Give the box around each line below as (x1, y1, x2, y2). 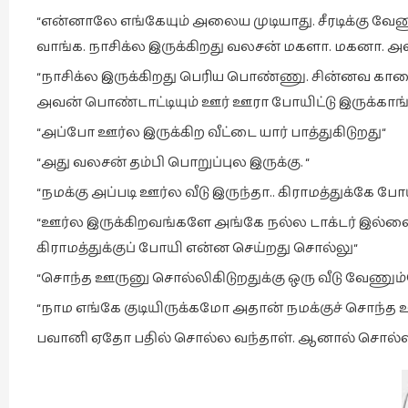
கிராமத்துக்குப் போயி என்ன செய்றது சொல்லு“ (36, 238, 358, 259)
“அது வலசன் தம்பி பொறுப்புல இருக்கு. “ (36, 152, 310, 173)
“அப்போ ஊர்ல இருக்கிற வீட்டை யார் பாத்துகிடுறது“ (36, 122, 386, 143)
